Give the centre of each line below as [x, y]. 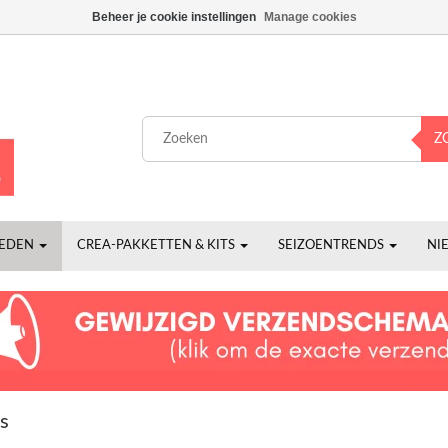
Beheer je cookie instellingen [173, 17]
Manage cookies [310, 17]
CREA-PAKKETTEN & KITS [157, 245]
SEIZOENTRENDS [332, 245]
